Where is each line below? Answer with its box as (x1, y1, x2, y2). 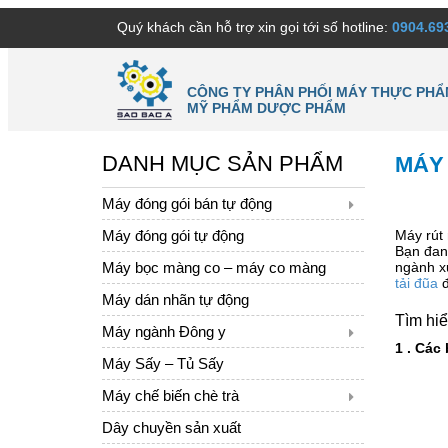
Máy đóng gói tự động (102, 227, 244, 244)
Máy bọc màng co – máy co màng (102, 259, 326, 276)
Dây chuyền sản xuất (102, 419, 241, 436)
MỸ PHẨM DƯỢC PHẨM (186, 99, 346, 116)
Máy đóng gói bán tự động (102, 195, 272, 212)
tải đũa (394, 275, 438, 291)
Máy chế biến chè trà (102, 387, 239, 404)
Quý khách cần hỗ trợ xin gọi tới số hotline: (117, 19, 392, 35)
